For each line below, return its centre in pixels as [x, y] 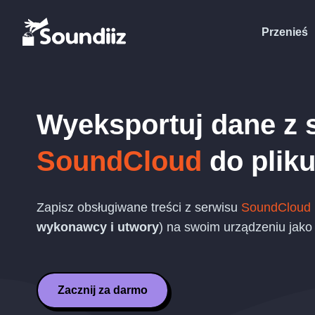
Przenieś [285, 32]
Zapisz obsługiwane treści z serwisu [139, 207]
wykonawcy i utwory [98, 227]
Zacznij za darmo [103, 290]
